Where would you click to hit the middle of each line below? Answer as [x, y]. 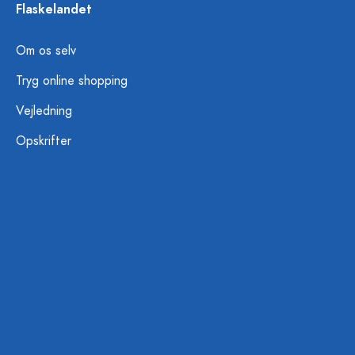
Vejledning [44, 111]
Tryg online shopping [72, 81]
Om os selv [46, 51]
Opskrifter [44, 141]
